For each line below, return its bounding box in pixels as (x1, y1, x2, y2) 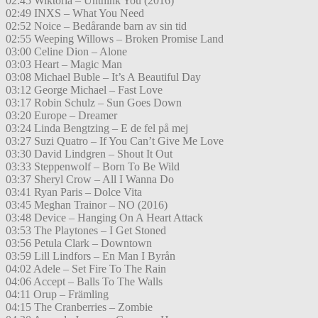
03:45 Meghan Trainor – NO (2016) (6, 199, 168, 212)
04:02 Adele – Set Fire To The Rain (6, 263, 166, 275)
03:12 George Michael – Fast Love (6, 84, 163, 97)
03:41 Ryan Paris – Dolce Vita (6, 186, 142, 199)
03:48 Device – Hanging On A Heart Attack (6, 212, 203, 224)
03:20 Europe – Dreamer (6, 109, 117, 122)
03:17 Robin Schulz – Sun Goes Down (6, 97, 182, 109)
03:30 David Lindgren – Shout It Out (6, 148, 172, 160)
